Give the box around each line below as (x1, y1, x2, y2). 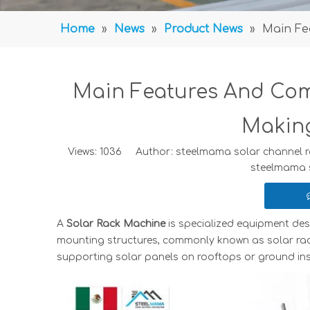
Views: (67, 146, 100, 157)
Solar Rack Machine (66, 218, 165, 229)
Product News (164, 22, 243, 35)
